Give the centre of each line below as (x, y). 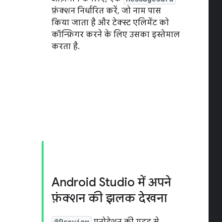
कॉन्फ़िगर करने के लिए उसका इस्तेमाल (116, 35)
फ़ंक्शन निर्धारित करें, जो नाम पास (106, 11)
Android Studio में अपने (111, 182)
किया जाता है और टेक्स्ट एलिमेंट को (110, 23)
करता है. (66, 47)
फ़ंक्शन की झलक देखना (109, 198)
